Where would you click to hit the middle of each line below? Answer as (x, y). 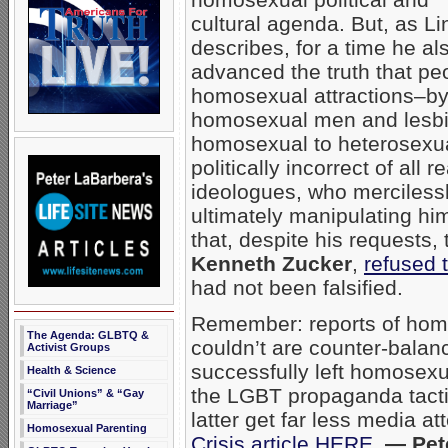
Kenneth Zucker (271, 263)
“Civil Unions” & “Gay (85, 393)
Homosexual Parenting (87, 428)
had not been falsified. (297, 287)
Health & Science (71, 370)
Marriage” (52, 405)
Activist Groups (68, 347)
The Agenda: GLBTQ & (88, 335)
